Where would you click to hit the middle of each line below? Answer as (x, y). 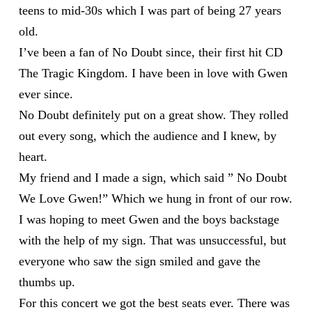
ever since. (46, 94)
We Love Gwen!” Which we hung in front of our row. (155, 198)
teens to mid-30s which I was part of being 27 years (150, 10)
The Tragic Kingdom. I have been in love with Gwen (153, 73)
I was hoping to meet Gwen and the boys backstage (149, 219)
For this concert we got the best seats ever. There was (154, 303)
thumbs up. (47, 282)
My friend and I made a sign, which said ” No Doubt (153, 177)
